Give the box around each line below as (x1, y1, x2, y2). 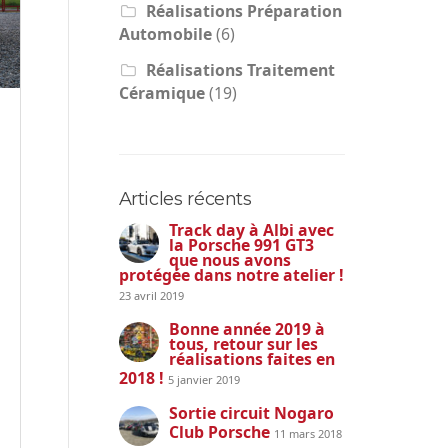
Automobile (118, 23, 212, 46)
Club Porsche (168, 421, 274, 444)
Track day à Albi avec (168, 219, 334, 242)
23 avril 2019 (118, 288, 184, 304)
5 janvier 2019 (167, 372, 240, 388)
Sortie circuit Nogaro (168, 402, 334, 425)
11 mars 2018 (273, 426, 342, 442)
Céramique (118, 82, 205, 105)
